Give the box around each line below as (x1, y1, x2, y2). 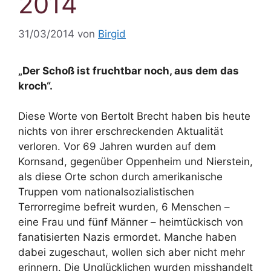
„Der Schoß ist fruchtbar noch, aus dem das (18, 64, 239, 77)
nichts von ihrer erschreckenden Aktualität (18, 125, 223, 137)
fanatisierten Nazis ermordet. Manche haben (18, 231, 237, 243)
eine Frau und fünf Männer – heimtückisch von (18, 216, 243, 228)
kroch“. (18, 79, 53, 92)
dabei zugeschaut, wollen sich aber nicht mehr (18, 246, 245, 258)
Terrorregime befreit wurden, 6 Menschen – (18, 201, 230, 213)
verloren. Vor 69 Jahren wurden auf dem (18, 140, 216, 152)
